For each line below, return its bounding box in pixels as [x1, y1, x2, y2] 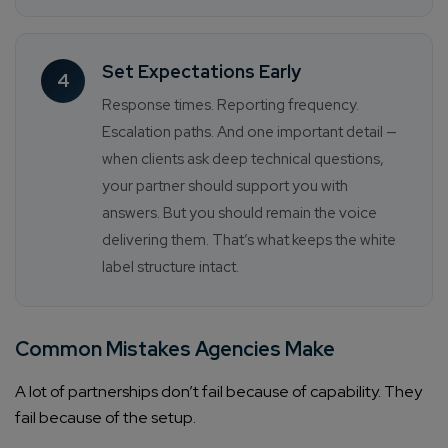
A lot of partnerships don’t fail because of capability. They [15, 381, 422, 403]
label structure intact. [102, 257, 239, 278]
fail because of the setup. [15, 407, 196, 429]
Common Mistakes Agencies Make [15, 336, 335, 363]
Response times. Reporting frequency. [102, 95, 359, 116]
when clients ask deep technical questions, [102, 149, 384, 170]
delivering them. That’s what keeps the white [102, 230, 396, 251]
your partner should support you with [102, 176, 348, 197]
